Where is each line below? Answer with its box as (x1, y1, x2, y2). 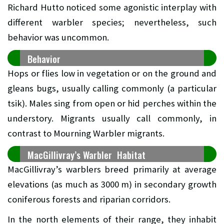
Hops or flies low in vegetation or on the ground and (7, 67, 216, 79)
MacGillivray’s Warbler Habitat (27, 147, 145, 161)
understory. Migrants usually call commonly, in (7, 112, 216, 124)
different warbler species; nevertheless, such (7, 16, 216, 28)
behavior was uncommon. (7, 31, 109, 43)
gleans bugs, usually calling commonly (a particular (7, 82, 216, 94)
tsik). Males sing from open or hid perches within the (7, 97, 216, 109)
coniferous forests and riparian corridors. (7, 193, 170, 205)
